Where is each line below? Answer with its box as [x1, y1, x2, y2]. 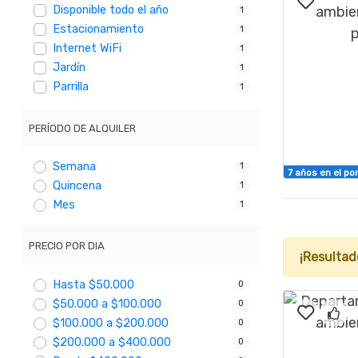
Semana [53, 159, 97, 173]
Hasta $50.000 [53, 277, 135, 292]
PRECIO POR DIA [29, 240, 105, 253]
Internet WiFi [53, 42, 122, 56]
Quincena [53, 178, 102, 193]
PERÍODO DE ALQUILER [29, 121, 136, 134]
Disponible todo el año [53, 3, 169, 18]
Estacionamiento [53, 22, 145, 37]
